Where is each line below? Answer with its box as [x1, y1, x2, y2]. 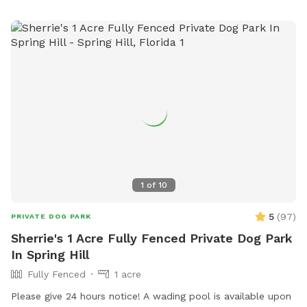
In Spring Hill [11, 247, 89, 262]
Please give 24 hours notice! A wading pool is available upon [11, 290, 291, 302]
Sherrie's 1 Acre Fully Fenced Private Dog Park [11, 230, 293, 245]
